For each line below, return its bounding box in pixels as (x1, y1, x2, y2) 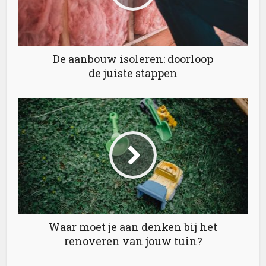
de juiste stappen (88, 66, 178, 81)
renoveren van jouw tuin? (64, 234, 202, 249)
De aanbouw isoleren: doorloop (53, 52, 213, 66)
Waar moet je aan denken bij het (49, 220, 217, 235)
